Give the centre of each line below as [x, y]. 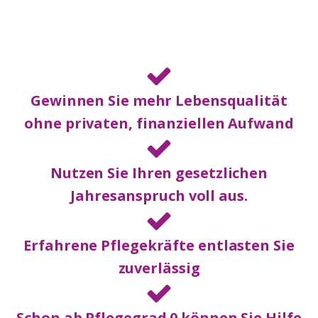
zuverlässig [159, 268]
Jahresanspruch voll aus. [159, 196]
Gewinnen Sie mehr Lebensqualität [159, 100]
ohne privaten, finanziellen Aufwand [159, 123]
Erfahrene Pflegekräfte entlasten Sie [159, 245]
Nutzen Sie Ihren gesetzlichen [159, 173]
